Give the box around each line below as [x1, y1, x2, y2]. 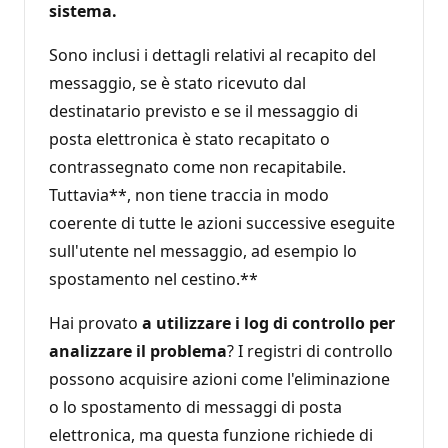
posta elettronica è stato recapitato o [49, 127, 330, 150]
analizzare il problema [49, 339, 227, 362]
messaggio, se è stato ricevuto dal [49, 71, 306, 94]
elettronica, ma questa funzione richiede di [49, 423, 373, 446]
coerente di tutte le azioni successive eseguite [49, 211, 395, 234]
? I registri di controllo [227, 339, 393, 362]
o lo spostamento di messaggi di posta [49, 395, 342, 418]
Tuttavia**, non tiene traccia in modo [49, 183, 329, 206]
